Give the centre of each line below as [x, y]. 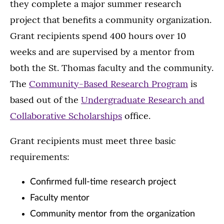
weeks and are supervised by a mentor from [102, 52]
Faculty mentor [60, 198]
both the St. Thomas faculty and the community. [112, 68]
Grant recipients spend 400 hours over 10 [98, 36]
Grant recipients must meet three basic [93, 141]
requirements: [40, 157]
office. [136, 116]
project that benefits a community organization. [111, 20]
